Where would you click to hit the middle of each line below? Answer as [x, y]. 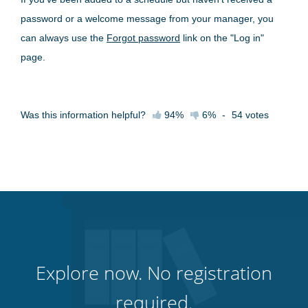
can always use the [64, 37]
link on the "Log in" [222, 37]
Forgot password [143, 37]
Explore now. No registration [154, 272]
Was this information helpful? [83, 114]
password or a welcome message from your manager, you [147, 18]
